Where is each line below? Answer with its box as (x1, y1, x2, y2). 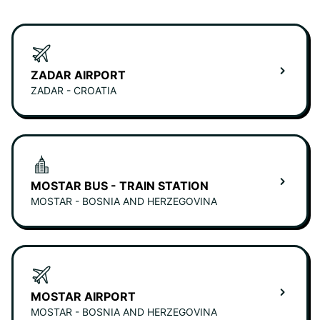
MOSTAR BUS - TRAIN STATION (31, 179, 209, 194)
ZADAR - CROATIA (31, 84, 116, 97)
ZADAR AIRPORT (31, 68, 126, 83)
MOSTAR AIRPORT (31, 289, 136, 304)
